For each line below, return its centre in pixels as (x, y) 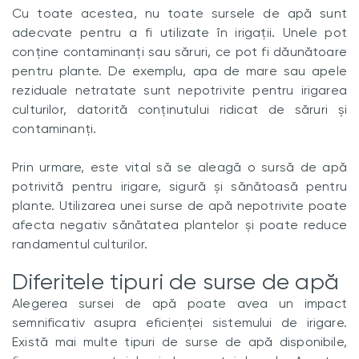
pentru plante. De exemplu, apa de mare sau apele (179, 71)
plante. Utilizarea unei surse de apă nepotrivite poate (179, 206)
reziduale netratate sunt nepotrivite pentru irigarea (179, 90)
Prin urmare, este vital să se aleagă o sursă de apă (179, 167)
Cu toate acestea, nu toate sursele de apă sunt (179, 13)
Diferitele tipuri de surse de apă (175, 282)
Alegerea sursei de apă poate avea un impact (179, 303)
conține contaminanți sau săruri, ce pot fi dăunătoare (179, 52)
